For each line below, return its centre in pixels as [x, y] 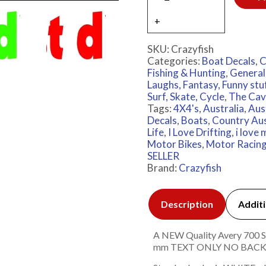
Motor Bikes [174, 144]
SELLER [163, 156]
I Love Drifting [199, 132]
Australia [223, 109]
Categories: [174, 61]
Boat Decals [228, 61]
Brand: [163, 168]
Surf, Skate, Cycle [186, 97]
